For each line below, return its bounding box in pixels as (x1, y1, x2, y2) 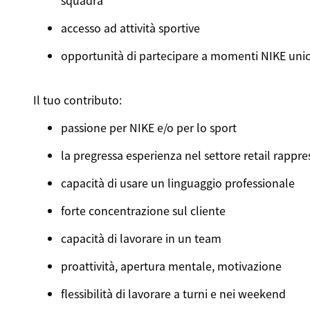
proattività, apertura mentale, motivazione (60, 257, 282, 274)
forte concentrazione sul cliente (60, 202, 226, 219)
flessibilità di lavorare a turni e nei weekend (60, 285, 286, 302)
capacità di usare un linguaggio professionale (60, 174, 295, 191)
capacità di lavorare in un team (60, 230, 221, 246)
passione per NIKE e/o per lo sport (60, 119, 237, 136)
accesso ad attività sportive (60, 19, 200, 36)
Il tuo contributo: (33, 91, 122, 108)
